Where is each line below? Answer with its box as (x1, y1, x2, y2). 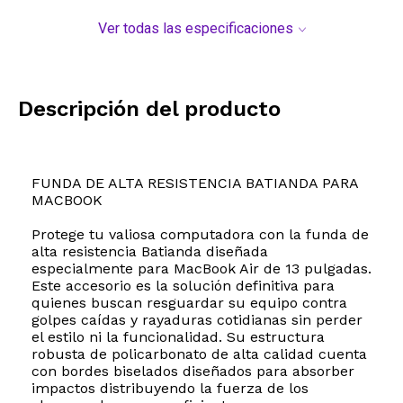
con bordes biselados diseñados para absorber (31, 363, 354, 381)
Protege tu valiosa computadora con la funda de (31, 226, 369, 244)
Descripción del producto (18, 96, 281, 122)
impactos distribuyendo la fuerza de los (31, 380, 309, 398)
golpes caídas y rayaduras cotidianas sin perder (31, 311, 363, 329)
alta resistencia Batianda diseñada (31, 243, 268, 261)
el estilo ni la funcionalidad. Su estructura (31, 328, 325, 346)
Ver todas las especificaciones (97, 20, 293, 38)
